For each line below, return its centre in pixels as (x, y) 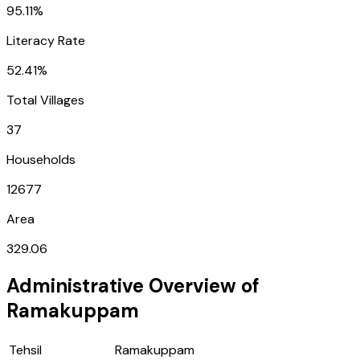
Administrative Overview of (133, 285)
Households (41, 159)
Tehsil (25, 350)
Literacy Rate (46, 40)
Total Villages (45, 100)
